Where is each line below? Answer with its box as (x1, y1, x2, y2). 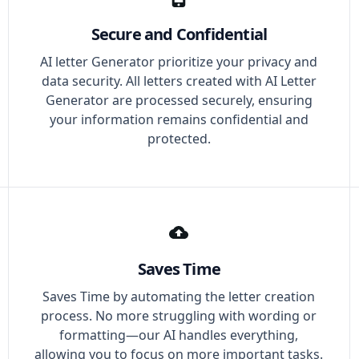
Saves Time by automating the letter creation (42, 288, 316, 305)
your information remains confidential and (49, 111, 309, 128)
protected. (147, 130, 211, 147)
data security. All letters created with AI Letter (41, 72, 317, 90)
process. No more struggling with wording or (41, 307, 317, 325)
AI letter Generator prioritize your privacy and (40, 53, 318, 71)
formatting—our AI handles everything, (59, 326, 299, 344)
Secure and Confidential (91, 23, 268, 45)
